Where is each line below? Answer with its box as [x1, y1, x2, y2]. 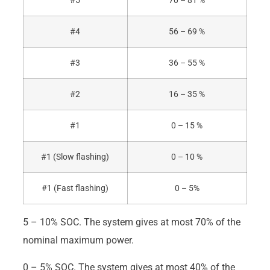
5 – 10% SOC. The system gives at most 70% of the [22, 216, 240, 228]
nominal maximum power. [22, 234, 134, 246]
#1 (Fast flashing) [42, 183, 109, 194]
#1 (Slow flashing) [41, 152, 110, 163]
